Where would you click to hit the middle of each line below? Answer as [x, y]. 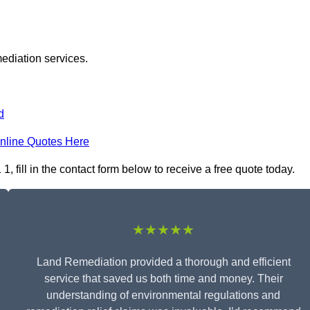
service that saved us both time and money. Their [163, 279]
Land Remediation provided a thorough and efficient [163, 262]
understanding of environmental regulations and [163, 295]
